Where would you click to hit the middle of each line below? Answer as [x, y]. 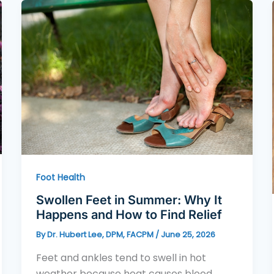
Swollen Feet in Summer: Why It [129, 200]
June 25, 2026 [188, 235]
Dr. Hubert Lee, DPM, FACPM [101, 235]
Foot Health [60, 177]
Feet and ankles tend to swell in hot [121, 257]
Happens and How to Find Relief [129, 215]
